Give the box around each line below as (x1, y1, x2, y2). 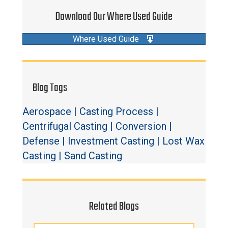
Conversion (116, 120, 166, 133)
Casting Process (79, 105, 153, 118)
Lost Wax (162, 135, 205, 148)
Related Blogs (89, 198, 139, 216)
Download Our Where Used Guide (55, 8, 173, 26)
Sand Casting (64, 150, 122, 162)
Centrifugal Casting (22, 120, 107, 133)
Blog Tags (33, 79, 67, 97)
